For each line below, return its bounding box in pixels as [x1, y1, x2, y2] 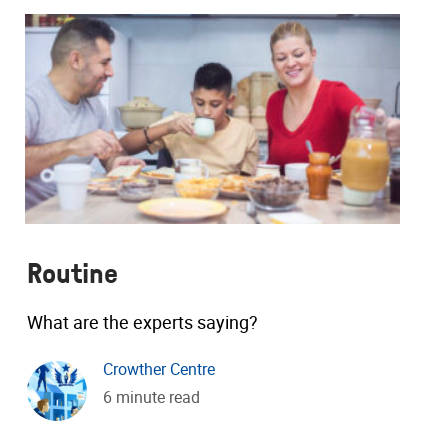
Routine [27, 253, 118, 293]
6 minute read [103, 386, 200, 409]
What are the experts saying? [27, 310, 258, 335]
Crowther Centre [103, 358, 215, 381]
